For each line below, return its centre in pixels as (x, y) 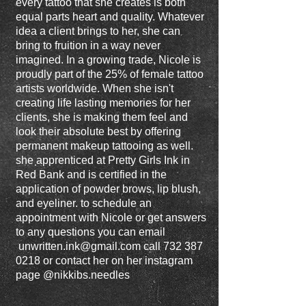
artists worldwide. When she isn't (95, 88)
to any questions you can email (91, 232)
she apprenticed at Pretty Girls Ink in (103, 160)
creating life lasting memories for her (103, 103)
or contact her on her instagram (116, 261)
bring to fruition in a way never (88, 45)
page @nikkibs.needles (73, 275)
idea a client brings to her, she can (98, 31)
